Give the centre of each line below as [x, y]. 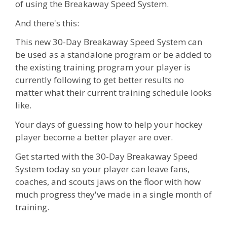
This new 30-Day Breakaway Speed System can [109, 42]
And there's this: [47, 23]
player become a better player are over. [94, 137]
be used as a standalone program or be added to [113, 55]
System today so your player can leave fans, [102, 169]
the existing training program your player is [103, 67]
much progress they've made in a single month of [113, 194]
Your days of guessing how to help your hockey [109, 124]
